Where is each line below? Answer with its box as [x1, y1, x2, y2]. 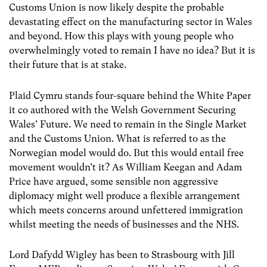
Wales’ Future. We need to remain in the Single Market [9, 118, 247, 130]
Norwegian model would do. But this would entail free [9, 147, 244, 159]
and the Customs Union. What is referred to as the [9, 132, 226, 144]
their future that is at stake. [9, 59, 126, 71]
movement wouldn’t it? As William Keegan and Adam [9, 161, 242, 173]
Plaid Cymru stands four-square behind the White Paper [9, 89, 251, 101]
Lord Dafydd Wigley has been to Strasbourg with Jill [9, 249, 235, 260]
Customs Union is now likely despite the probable [9, 2, 224, 14]
